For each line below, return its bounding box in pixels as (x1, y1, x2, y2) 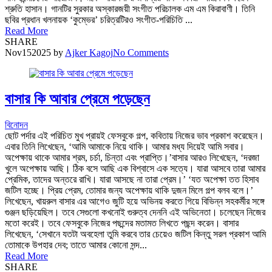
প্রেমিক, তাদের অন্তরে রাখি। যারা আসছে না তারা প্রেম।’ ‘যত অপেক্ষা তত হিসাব (5, 174, 259, 185)
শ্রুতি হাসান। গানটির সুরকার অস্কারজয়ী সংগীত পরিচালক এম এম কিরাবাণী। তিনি (5, 3, 255, 14)
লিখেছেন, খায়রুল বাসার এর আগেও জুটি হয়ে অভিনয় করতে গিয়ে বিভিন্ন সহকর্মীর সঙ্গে (5, 195, 265, 206)
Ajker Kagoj (65, 47, 113, 58)
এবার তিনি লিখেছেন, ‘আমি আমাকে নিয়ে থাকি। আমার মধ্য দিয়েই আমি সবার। (5, 141, 245, 152)
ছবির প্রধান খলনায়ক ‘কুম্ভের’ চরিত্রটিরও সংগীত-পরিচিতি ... (5, 14, 192, 25)
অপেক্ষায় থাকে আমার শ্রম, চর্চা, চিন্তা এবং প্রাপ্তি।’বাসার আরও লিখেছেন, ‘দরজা (5, 152, 259, 163)
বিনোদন (5, 119, 28, 130)
